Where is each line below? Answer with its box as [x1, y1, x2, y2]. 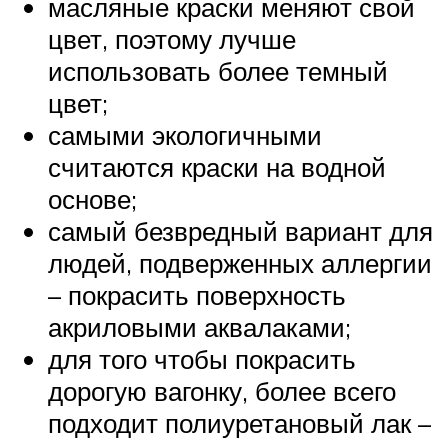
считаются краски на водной [48, 150, 386, 183]
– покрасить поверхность [48, 278, 346, 311]
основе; [48, 182, 137, 215]
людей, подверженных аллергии [48, 246, 432, 279]
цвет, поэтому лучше [48, 22, 296, 55]
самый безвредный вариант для [48, 214, 433, 247]
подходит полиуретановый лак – [48, 406, 431, 439]
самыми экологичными [48, 118, 322, 151]
